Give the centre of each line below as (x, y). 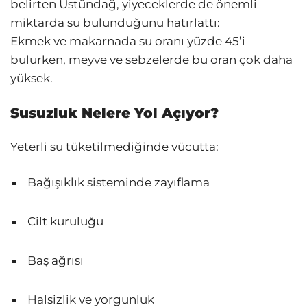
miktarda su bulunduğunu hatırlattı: (115, 22)
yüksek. (32, 78)
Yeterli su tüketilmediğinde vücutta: (114, 146)
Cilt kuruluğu (65, 222)
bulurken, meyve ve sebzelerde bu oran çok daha (151, 59)
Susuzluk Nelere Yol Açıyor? (114, 113)
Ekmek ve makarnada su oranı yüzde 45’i (128, 41)
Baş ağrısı (56, 261)
